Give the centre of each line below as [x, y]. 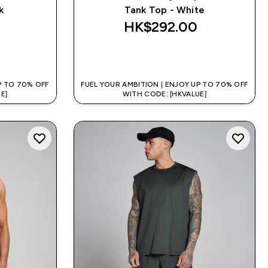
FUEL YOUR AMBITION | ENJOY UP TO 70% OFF [165, 84]
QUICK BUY [172, 55]
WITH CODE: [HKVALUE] [164, 94]
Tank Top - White [164, 10]
